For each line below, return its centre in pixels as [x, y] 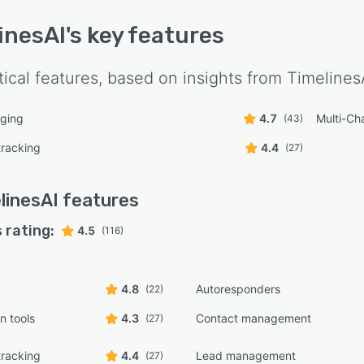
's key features [145, 35]
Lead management [246, 355]
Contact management [254, 318]
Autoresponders [238, 289]
